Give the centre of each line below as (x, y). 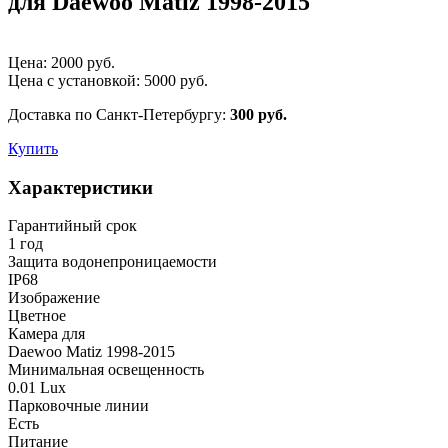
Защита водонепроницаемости (112, 262)
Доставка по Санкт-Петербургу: (119, 114)
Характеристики (80, 187)
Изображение (54, 298)
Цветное (37, 316)
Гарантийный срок (72, 226)
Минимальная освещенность (106, 370)
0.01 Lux (37, 388)
